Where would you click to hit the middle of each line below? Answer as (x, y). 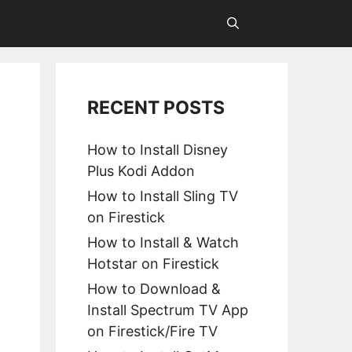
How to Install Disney (158, 150)
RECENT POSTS (156, 108)
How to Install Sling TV (163, 196)
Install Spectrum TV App (168, 310)
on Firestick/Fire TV (152, 331)
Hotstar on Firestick (153, 264)
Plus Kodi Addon (141, 171)
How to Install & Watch (163, 242)
